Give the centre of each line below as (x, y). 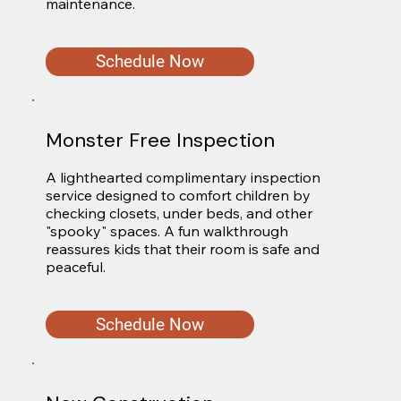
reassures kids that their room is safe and (182, 248)
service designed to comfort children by (178, 195)
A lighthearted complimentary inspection (183, 177)
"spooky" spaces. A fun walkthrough (166, 230)
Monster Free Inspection (160, 141)
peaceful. (75, 266)
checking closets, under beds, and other (179, 213)
